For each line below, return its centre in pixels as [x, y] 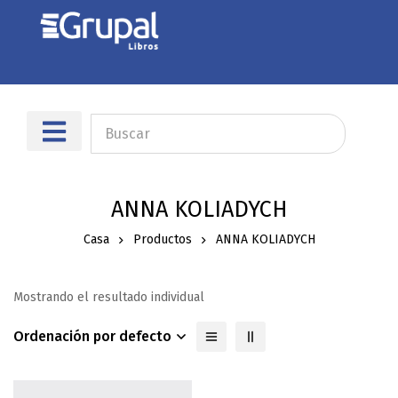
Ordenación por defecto [92, 337]
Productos [162, 240]
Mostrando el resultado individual [109, 298]
